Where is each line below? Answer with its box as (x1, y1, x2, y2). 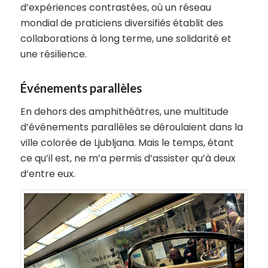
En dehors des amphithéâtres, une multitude (20, 104, 229, 118)
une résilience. (20, 47, 87, 62)
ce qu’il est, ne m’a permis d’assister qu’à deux (20, 151, 236, 165)
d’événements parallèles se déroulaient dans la (20, 120, 243, 134)
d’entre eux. (20, 166, 75, 181)
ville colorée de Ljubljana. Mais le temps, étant (20, 135, 234, 150)
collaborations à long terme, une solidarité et (20, 32, 232, 46)
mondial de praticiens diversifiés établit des (20, 16, 223, 31)
